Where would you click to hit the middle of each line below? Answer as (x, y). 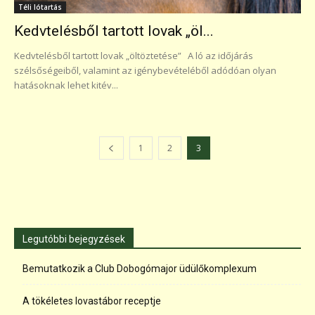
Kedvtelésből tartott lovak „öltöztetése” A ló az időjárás (134, 56)
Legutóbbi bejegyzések (74, 239)
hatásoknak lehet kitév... (66, 85)
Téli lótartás (40, 7)
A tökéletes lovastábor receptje (92, 301)
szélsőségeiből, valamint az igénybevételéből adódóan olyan (145, 71)
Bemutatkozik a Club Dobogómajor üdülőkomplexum (140, 269)
